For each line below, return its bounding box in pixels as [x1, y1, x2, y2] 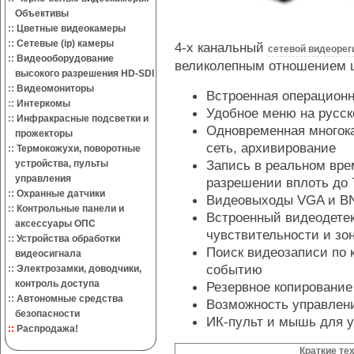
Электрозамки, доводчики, [17, 263, 141, 274]
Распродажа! [17, 323, 78, 334]
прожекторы [6, 128, 73, 139]
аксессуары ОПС [6, 218, 96, 229]
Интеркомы [17, 98, 70, 109]
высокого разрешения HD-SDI [6, 68, 154, 79]
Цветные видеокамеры [17, 23, 126, 34]
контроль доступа [6, 278, 100, 289]
